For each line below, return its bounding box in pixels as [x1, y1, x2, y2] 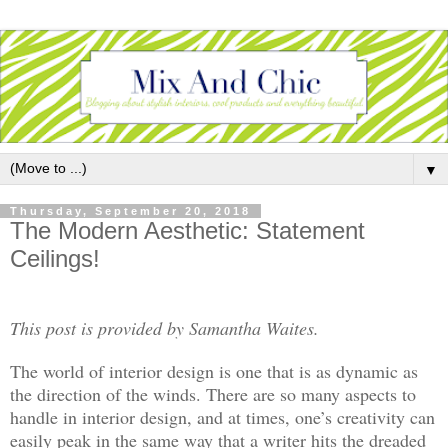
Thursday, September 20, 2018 [10, 205, 251, 218]
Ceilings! [10, 245, 100, 273]
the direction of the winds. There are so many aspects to [10, 381, 416, 406]
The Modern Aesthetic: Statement [10, 217, 365, 245]
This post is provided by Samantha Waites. [10, 315, 319, 340]
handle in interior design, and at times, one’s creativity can [10, 404, 435, 429]
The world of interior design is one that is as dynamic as [10, 358, 418, 383]
